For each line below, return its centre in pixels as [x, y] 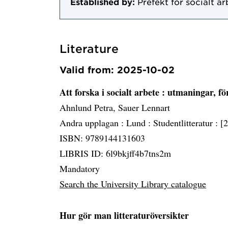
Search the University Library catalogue [133, 184]
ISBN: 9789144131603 [102, 138]
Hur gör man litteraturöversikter [124, 216]
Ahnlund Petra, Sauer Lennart [115, 108]
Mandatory [80, 169]
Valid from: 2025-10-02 [117, 70]
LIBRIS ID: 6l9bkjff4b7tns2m [115, 153]
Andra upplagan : [93, 123]
